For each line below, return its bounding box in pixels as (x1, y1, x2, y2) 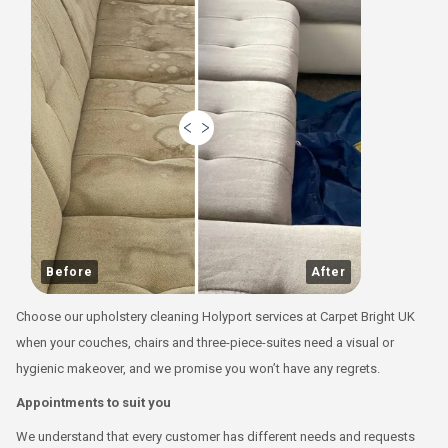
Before (46, 265, 93, 279)
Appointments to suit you (16, 395, 171, 410)
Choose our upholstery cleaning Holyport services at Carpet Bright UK (16, 309, 415, 324)
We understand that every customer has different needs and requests (16, 429, 415, 444)
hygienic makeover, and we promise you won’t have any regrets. (16, 361, 380, 376)
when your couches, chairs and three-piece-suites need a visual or (16, 335, 394, 350)
